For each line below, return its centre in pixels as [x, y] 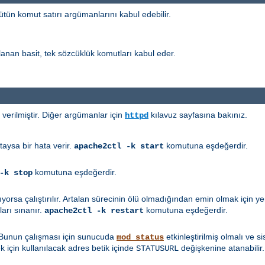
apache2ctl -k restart [94, 211]
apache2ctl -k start [119, 146]
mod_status [140, 237]
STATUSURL [157, 249]
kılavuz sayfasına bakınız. [198, 115]
